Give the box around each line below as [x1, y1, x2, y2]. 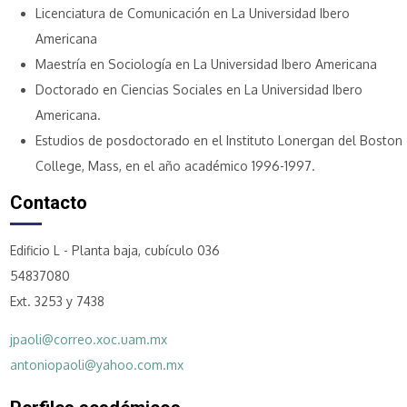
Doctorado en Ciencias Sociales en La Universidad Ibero [35, 81, 362, 97]
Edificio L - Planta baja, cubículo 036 [9, 242, 220, 258]
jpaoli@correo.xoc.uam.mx [9, 331, 167, 347]
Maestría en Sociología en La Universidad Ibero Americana [35, 55, 377, 72]
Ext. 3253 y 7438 [9, 293, 104, 309]
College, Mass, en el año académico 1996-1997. [35, 157, 315, 174]
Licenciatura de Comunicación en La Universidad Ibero [35, 5, 350, 21]
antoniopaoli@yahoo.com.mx [9, 356, 184, 372]
